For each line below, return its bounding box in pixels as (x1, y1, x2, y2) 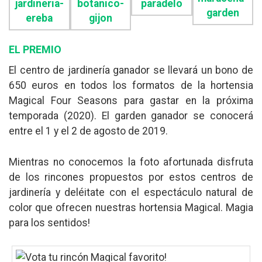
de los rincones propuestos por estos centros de (9, 171, 253, 183)
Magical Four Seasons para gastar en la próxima (9, 95, 253, 107)
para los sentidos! (9, 216, 90, 229)
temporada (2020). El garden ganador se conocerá (9, 110, 253, 122)
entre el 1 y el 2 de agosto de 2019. (9, 125, 168, 137)
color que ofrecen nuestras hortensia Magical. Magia (9, 201, 253, 213)
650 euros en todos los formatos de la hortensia (9, 80, 253, 92)
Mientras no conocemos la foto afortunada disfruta (9, 156, 253, 168)
